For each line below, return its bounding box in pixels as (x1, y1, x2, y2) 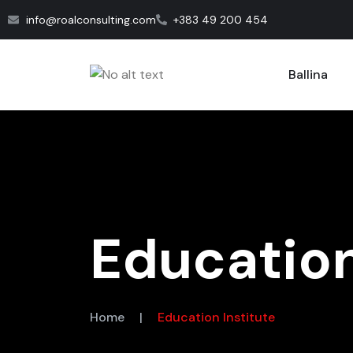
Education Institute (158, 309, 275, 325)
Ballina (288, 66, 328, 83)
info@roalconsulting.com (25, 13, 156, 27)
